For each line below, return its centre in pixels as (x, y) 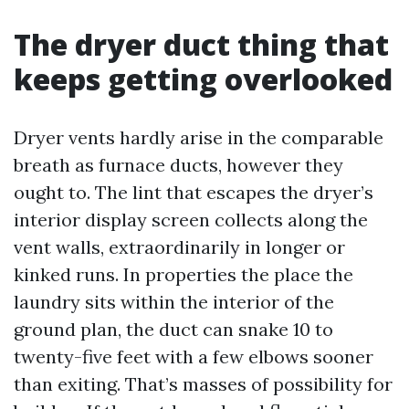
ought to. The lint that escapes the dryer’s (194, 192)
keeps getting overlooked (203, 79)
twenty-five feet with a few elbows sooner (194, 357)
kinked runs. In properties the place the (184, 274)
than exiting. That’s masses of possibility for (203, 384)
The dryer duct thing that (201, 44)
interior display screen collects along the (191, 220)
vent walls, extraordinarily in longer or (179, 247)
